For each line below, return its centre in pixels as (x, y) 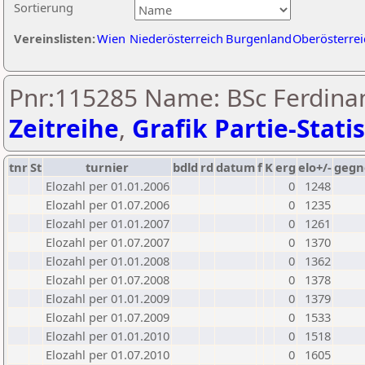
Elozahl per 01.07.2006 (108, 204)
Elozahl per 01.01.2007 (108, 223)
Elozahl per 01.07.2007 (108, 242)
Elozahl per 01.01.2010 (108, 336)
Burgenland (259, 38)
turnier (107, 167)
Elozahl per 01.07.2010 (108, 354)
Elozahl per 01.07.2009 (108, 317)
